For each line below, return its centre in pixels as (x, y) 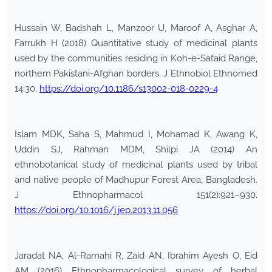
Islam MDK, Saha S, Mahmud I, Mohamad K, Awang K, (136, 134)
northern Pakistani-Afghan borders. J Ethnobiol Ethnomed (136, 74)
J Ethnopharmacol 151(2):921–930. (136, 195)
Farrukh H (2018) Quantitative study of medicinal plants (136, 43)
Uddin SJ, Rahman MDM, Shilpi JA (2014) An (136, 150)
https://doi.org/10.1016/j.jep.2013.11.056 (96, 210)
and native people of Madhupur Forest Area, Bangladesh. (136, 180)
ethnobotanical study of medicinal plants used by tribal (136, 165)
